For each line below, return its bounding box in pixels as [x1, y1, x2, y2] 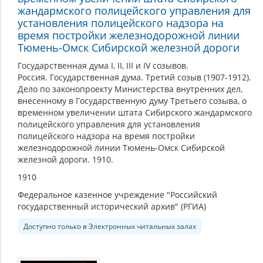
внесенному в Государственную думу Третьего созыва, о [18, 95, 247, 106]
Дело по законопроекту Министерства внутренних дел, [18, 83, 242, 95]
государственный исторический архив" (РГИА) [18, 200, 206, 212]
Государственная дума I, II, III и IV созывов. [18, 59, 188, 71]
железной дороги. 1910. [18, 153, 113, 165]
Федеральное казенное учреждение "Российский [18, 188, 217, 200]
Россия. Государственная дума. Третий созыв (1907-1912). [18, 71, 251, 83]
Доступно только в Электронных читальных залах [23, 221, 196, 231]
